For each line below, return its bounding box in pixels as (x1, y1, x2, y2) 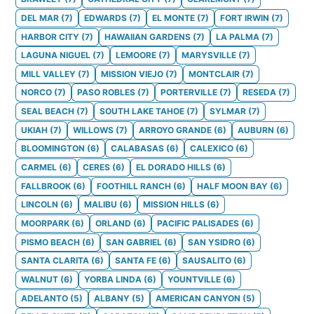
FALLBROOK (21, 180, 71, 191)
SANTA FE (115, 255, 156, 266)
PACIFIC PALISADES (157, 217, 239, 228)
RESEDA (243, 87, 276, 98)
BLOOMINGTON (21, 143, 85, 154)
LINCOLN (21, 199, 58, 210)
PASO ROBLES (77, 87, 135, 98)
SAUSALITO (182, 255, 231, 266)
